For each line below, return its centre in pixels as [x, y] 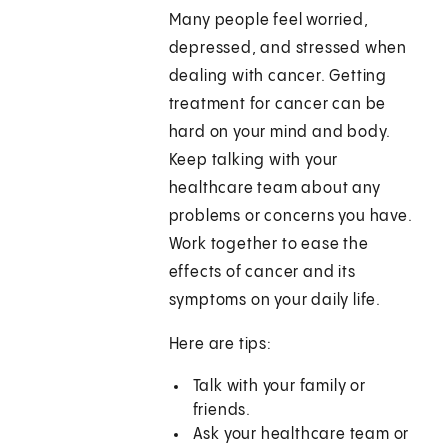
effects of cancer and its [262, 273]
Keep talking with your [253, 161]
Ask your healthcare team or [301, 435]
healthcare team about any [274, 189]
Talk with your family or [279, 387]
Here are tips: [220, 345]
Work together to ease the [268, 245]
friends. [222, 411]
